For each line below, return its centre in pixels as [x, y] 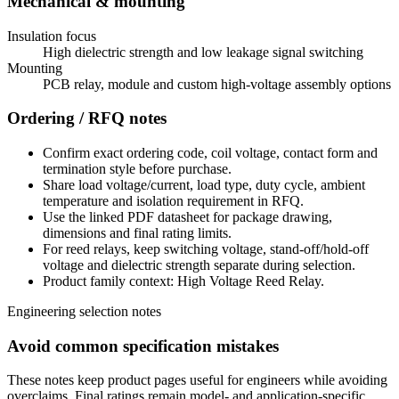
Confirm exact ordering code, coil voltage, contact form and [210, 152]
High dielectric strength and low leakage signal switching [203, 52]
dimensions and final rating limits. [137, 232]
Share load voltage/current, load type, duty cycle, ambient [204, 184]
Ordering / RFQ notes [87, 118]
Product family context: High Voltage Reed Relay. [183, 281]
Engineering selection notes [84, 311]
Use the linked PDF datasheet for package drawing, [187, 216]
